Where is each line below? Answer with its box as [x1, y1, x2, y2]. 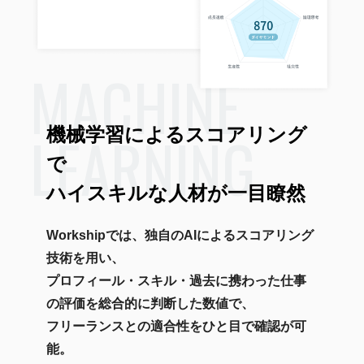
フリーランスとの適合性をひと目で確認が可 [45, 318, 306, 333]
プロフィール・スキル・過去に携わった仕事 [45, 273, 306, 288]
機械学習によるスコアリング [45, 123, 307, 145]
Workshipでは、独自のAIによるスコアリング [45, 227, 314, 242]
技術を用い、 [45, 250, 124, 265]
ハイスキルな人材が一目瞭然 [45, 181, 305, 204]
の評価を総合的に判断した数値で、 [45, 296, 254, 310]
